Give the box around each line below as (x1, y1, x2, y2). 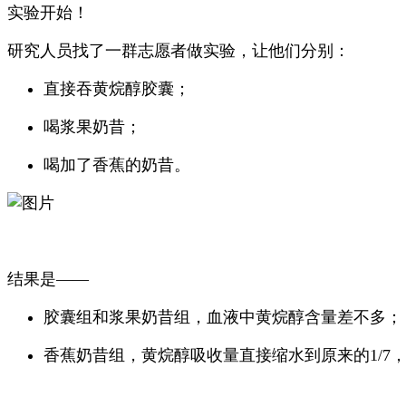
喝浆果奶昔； (43, 118, 141, 136)
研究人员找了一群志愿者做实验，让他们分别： (7, 42, 350, 60)
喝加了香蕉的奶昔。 (43, 156, 190, 174)
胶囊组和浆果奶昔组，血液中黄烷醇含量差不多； (43, 308, 402, 326)
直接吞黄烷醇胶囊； (43, 80, 190, 98)
